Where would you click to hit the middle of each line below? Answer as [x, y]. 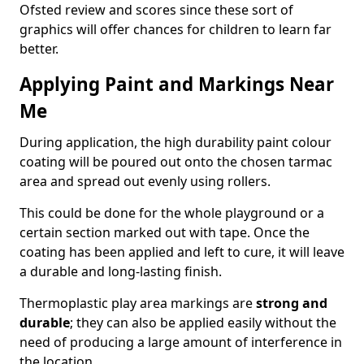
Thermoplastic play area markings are [138, 303]
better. [39, 49]
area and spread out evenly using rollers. [145, 181]
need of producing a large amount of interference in [181, 342]
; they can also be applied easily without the [203, 323]
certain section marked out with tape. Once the [165, 232]
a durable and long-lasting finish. [121, 271]
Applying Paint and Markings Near [177, 84]
